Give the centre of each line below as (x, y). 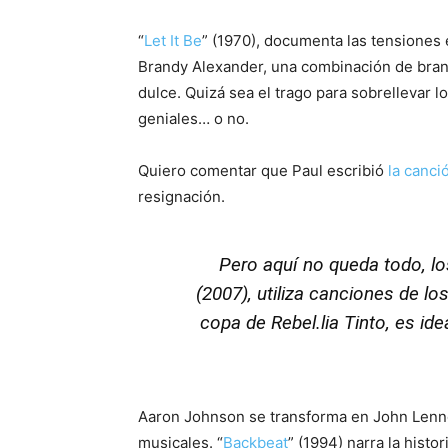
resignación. (181, 197)
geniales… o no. (193, 119)
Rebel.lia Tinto (328, 323)
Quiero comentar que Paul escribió (263, 171)
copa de (235, 323)
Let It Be (173, 41)
